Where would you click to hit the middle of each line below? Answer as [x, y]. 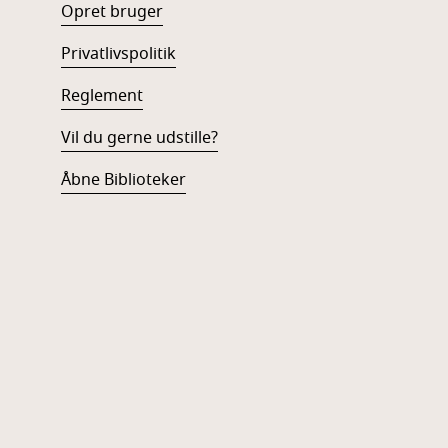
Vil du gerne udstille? [139, 138]
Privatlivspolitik [118, 54]
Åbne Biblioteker [123, 180]
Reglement [101, 96]
